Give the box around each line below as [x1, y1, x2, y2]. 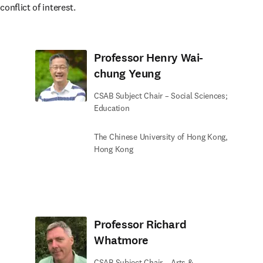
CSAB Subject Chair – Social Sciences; [94, 90, 228, 101]
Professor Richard [94, 217, 187, 232]
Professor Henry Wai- [94, 50, 204, 66]
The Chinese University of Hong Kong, [94, 131, 228, 142]
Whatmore [94, 232, 149, 248]
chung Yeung [94, 66, 161, 82]
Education [94, 103, 130, 113]
